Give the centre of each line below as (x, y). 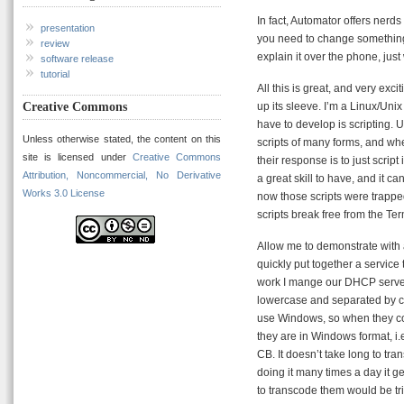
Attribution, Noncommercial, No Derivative (122, 175)
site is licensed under (78, 157)
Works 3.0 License (64, 193)
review (55, 44)
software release (77, 59)
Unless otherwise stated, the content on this (122, 139)
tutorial (55, 74)
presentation (68, 28)
